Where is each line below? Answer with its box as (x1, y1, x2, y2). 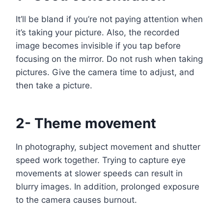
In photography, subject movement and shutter (16, 142, 200, 152)
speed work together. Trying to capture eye (16, 155, 186, 165)
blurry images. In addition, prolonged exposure (16, 182, 199, 192)
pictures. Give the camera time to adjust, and (16, 67, 194, 78)
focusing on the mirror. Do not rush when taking (16, 54, 203, 64)
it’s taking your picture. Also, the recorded (16, 27, 180, 38)
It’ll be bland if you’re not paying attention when (16, 14, 203, 25)
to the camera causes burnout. (16, 195, 137, 205)
